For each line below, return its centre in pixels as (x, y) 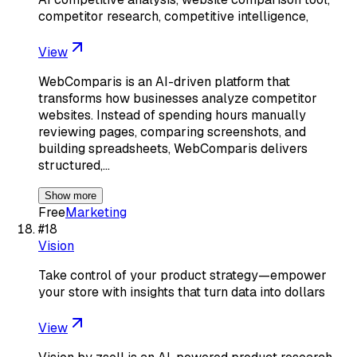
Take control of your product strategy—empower (182, 275)
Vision (56, 245)
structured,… (74, 165)
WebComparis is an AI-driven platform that (164, 81)
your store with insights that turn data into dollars (182, 292)
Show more (71, 195)
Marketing (96, 212)
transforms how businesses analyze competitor (178, 98)
